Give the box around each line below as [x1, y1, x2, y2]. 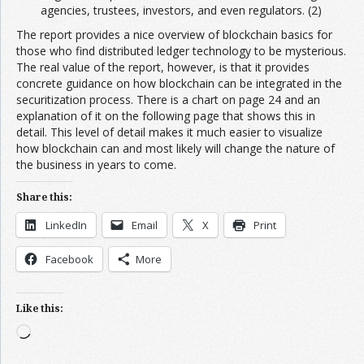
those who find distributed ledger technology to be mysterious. [16, 43, 346, 59]
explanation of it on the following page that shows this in [16, 108, 315, 124]
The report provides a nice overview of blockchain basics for [16, 27, 332, 43]
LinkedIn [45, 218, 87, 233]
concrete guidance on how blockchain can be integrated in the [16, 76, 342, 92]
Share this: [16, 190, 72, 205]
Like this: [16, 301, 63, 316]
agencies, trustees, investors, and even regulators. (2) [41, 2, 322, 19]
